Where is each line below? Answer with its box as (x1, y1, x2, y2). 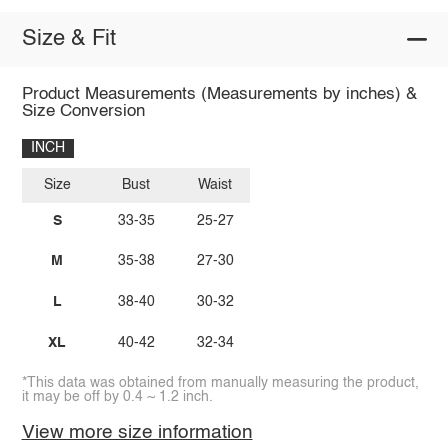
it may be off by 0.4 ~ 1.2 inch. (21, 390, 213, 405)
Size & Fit (21, 28, 116, 51)
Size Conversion (21, 102, 145, 120)
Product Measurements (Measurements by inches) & (21, 85, 417, 103)
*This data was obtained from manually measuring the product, (21, 376, 419, 391)
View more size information (21, 423, 253, 443)
